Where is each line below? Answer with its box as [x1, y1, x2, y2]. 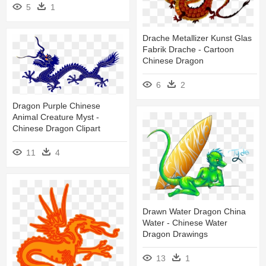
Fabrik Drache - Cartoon [142, 45, 234, 55]
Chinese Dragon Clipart [12, 123, 100, 133]
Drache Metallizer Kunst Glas [142, 33, 252, 43]
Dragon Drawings [142, 229, 208, 239]
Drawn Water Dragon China [142, 207, 246, 217]
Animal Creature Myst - [12, 112, 99, 122]
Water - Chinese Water [142, 218, 227, 228]
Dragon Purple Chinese [12, 100, 100, 110]
